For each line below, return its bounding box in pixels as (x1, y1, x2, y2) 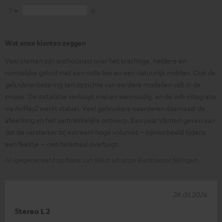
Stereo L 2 (15, 206, 50, 216)
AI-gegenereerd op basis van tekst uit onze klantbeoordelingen (5, 155, 198, 164)
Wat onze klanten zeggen (5, 38, 86, 48)
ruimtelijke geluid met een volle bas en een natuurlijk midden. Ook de (5, 67, 216, 77)
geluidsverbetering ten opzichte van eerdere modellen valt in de (5, 79, 201, 89)
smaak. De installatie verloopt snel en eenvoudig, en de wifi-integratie (5, 91, 217, 101)
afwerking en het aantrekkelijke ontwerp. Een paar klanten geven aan (5, 115, 215, 124)
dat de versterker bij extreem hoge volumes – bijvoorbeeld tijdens (5, 127, 206, 136)
